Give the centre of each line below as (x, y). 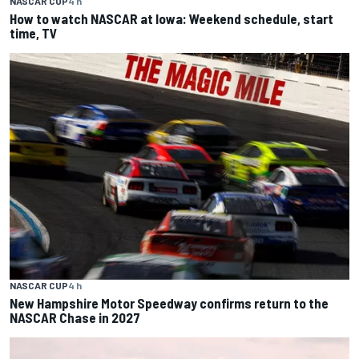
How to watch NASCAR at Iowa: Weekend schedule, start (171, 19)
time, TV (33, 33)
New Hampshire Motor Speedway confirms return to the (169, 303)
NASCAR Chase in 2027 (75, 317)
